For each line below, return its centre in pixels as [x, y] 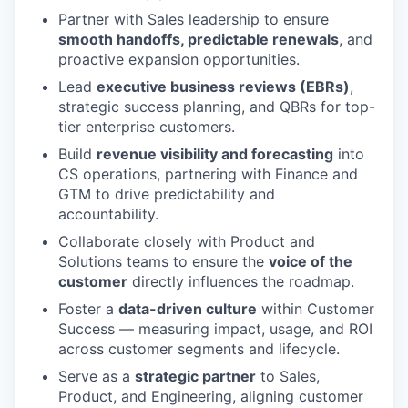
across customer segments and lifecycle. [199, 348]
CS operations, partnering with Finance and [208, 173]
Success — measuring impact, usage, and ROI [215, 328]
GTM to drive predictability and [167, 194]
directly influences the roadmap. [241, 281]
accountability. [108, 214]
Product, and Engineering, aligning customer [211, 396]
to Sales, [288, 376]
